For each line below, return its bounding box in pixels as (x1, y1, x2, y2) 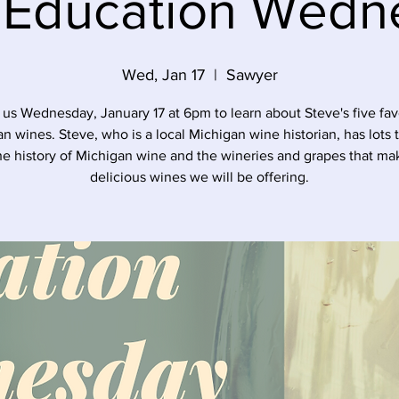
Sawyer (225, 66, 278, 84)
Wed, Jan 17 (121, 66, 205, 84)
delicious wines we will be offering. (90, 169, 309, 184)
